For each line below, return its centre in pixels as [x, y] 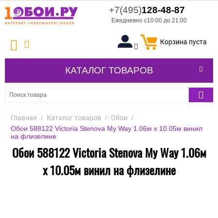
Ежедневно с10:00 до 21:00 [149, 20]
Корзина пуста [183, 42]
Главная [24, 118]
